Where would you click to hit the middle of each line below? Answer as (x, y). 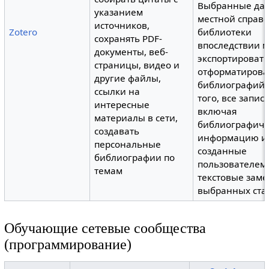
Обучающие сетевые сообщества (105, 228)
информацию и (233, 138)
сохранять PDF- (128, 39)
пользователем (232, 164)
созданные (222, 151)
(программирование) (68, 244)
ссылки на (117, 92)
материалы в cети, (136, 118)
